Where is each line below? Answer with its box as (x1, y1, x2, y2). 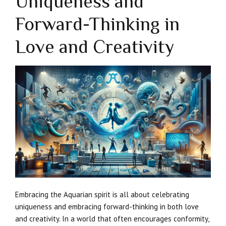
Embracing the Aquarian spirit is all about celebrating (15, 189, 189, 199)
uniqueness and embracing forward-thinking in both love (15, 201, 199, 211)
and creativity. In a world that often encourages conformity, (15, 213, 209, 223)
